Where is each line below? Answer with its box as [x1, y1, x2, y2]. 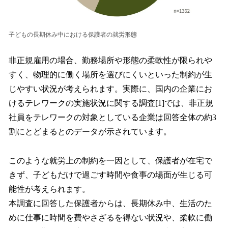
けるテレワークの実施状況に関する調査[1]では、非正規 [9, 99, 213, 108]
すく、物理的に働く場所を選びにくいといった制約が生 [9, 70, 212, 79]
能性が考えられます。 [9, 184, 90, 193]
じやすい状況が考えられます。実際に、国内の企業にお [9, 84, 212, 94]
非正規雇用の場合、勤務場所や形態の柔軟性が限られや [9, 56, 212, 65]
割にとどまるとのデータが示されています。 [9, 127, 172, 136]
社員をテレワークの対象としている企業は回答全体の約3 [9, 113, 216, 122]
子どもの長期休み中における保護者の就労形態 [9, 31, 137, 39]
